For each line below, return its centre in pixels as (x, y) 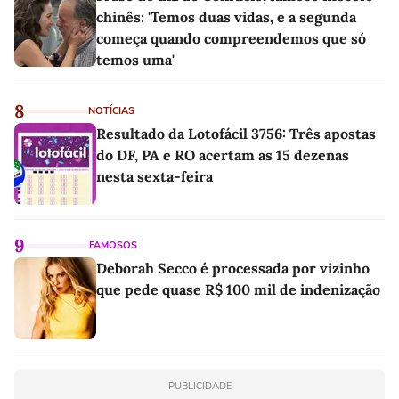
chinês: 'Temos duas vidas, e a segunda (226, 16)
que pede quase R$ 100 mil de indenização (238, 289)
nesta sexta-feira (155, 176)
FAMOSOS (113, 245)
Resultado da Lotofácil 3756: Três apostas (236, 133)
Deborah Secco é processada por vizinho (233, 268)
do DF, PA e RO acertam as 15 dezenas (223, 155)
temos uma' (135, 59)
